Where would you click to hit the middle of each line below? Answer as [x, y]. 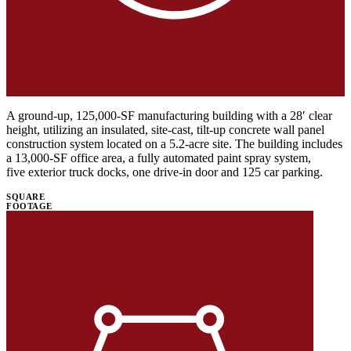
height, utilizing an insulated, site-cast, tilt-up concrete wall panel [165, 129]
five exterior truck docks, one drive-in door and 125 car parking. [165, 172]
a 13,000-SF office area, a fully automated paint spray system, [159, 157]
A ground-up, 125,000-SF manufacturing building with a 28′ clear [169, 115]
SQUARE [25, 196]
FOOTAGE [29, 206]
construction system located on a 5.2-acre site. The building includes [174, 143]
